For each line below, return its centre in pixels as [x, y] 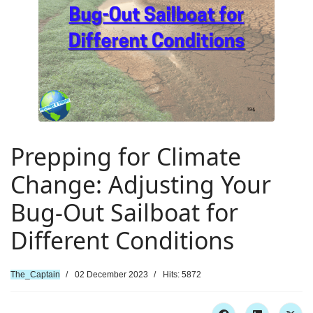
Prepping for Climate [126, 156]
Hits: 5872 [182, 275]
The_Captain [35, 275]
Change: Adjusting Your [141, 184]
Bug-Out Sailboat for [124, 212]
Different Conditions [122, 240]
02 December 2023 [111, 275]
